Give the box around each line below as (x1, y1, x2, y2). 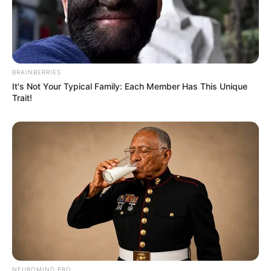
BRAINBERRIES (12, 68, 61, 76)
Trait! (12, 92, 32, 103)
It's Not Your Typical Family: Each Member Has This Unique (12, 80, 247, 91)
